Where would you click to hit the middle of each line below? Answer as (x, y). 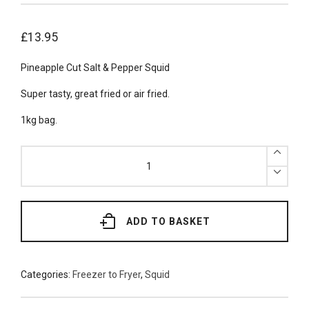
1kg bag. (39, 120)
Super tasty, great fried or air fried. (95, 93)
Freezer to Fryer (107, 274)
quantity (38, 207)
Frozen (35, 149)
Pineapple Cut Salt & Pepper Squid (95, 67)
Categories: (47, 274)
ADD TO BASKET (168, 221)
